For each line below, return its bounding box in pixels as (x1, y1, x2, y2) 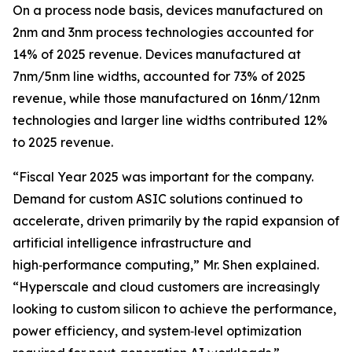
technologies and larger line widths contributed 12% (13, 112, 328, 128)
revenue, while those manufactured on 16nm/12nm (13, 90, 320, 106)
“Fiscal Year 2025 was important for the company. (13, 169, 313, 185)
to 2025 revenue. (13, 134, 113, 150)
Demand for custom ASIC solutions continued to (13, 191, 302, 207)
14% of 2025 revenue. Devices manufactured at (13, 46, 301, 62)
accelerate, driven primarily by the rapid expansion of (13, 213, 339, 229)
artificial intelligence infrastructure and (13, 235, 251, 251)
